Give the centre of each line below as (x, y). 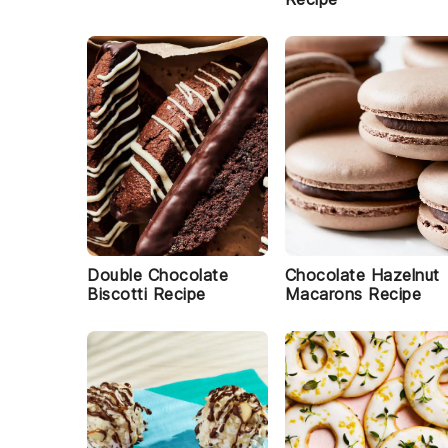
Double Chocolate (157, 275)
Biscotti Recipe (146, 294)
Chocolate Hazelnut (362, 275)
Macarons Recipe (353, 294)
